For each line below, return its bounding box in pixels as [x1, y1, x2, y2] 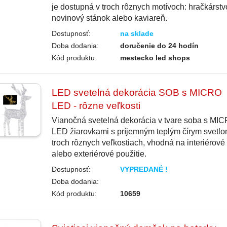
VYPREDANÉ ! [120, 165, 168, 174]
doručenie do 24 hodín [120, 42, 199, 50]
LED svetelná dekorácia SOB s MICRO [51, 87, 222, 98]
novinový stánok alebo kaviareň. [51, 14, 167, 23]
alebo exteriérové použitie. [51, 149, 146, 159]
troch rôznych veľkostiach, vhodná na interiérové [51, 138, 225, 147]
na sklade [120, 29, 154, 38]
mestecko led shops [120, 54, 191, 62]
